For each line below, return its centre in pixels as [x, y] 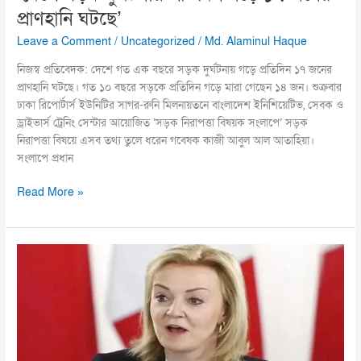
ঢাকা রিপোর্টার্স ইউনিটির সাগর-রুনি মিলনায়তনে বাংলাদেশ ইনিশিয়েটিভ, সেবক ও [180, 105]
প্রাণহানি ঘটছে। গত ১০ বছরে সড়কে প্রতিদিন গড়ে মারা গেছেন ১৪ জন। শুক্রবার [180, 87]
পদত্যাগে [35, 324]
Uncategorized [158, 42]
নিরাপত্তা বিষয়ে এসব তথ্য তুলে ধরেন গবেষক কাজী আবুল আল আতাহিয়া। [166, 141]
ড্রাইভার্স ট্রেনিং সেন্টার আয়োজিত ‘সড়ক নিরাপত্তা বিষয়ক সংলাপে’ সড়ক [163, 123]
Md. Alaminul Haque [256, 42]
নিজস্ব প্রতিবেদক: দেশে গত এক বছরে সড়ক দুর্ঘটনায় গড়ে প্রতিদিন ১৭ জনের [175, 70]
